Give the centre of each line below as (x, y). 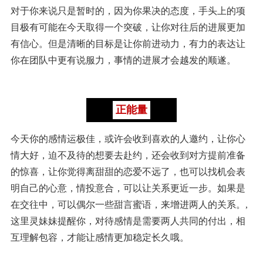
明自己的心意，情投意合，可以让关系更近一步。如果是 (128, 188)
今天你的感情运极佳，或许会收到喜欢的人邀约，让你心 (128, 139)
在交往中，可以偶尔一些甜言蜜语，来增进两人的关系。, (129, 204)
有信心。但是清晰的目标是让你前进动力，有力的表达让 (128, 43)
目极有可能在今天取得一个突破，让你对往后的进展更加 (128, 27)
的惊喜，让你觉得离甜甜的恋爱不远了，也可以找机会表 (128, 171)
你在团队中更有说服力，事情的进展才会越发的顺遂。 (123, 60)
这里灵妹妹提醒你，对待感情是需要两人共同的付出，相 (128, 221)
